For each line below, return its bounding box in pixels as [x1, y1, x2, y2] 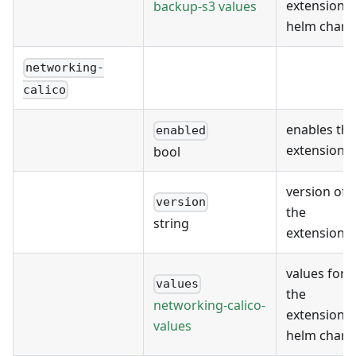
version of [286, 183, 346, 201]
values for [286, 265, 346, 283]
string [153, 214, 189, 232]
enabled [156, 123, 207, 138]
